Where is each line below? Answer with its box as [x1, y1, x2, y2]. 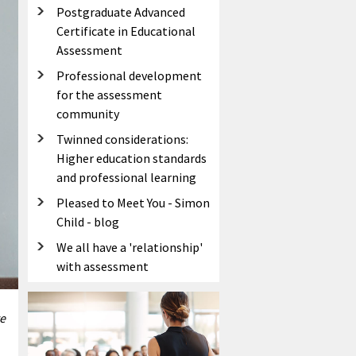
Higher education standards [56, 149, 207, 166]
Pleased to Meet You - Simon [56, 194, 210, 211]
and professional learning [56, 168, 196, 185]
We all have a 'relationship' [56, 238, 203, 255]
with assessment [56, 257, 149, 274]
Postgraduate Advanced [56, 3, 185, 20]
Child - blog [56, 213, 119, 230]
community [56, 105, 119, 122]
